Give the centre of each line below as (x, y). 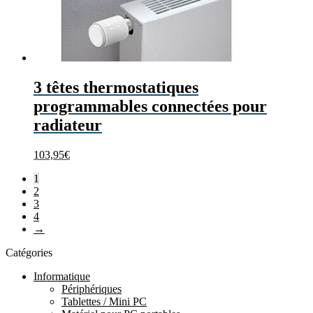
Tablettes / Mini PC (104, 301)
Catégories (29, 252)
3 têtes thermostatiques (116, 87)
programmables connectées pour (150, 106)
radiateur (68, 125)
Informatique (62, 276)
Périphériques (92, 289)
